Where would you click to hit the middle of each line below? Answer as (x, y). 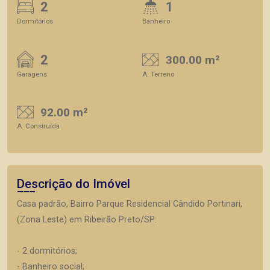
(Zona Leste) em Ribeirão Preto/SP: (87, 220)
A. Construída (38, 126)
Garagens (32, 74)
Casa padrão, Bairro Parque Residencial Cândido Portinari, (130, 204)
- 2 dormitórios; (47, 251)
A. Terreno (158, 74)
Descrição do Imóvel (74, 184)
